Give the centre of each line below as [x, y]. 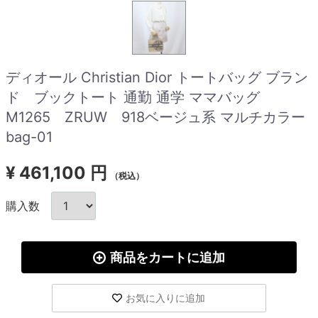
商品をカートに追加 [167, 258]
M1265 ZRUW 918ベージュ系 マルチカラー [155, 117]
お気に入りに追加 [166, 298]
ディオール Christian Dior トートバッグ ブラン [157, 78]
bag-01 [29, 137]
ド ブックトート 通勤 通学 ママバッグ [133, 98]
